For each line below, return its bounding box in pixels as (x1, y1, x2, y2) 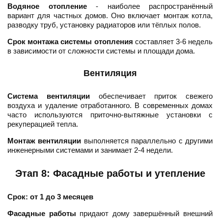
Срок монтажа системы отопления (7, 37, 133, 46)
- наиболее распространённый (86, 2, 213, 11)
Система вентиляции (7, 92, 90, 101)
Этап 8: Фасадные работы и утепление (15, 168, 205, 179)
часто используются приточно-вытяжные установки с (7, 110, 213, 119)
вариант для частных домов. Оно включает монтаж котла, (7, 11, 213, 20)
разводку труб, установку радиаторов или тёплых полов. (7, 21, 201, 29)
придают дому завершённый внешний (76, 209, 213, 218)
